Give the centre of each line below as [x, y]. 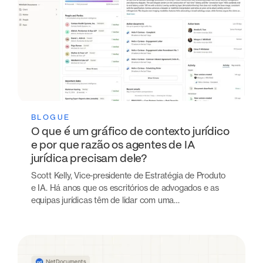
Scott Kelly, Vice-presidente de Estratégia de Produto [128, 175]
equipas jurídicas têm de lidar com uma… [105, 200]
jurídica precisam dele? [89, 159]
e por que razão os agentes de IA [113, 146]
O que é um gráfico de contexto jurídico [130, 132]
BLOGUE [50, 117]
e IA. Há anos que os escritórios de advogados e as [125, 187]
